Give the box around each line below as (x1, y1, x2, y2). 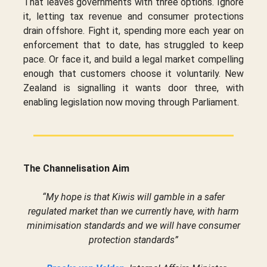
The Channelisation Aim (23, 162, 129, 174)
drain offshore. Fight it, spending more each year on (23, 24, 244, 36)
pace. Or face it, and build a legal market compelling (23, 53, 244, 65)
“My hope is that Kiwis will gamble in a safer (42, 191, 225, 203)
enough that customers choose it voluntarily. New (23, 67, 244, 79)
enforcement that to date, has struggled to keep (23, 39, 244, 51)
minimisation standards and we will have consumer (27, 219, 240, 231)
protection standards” (89, 234, 178, 246)
